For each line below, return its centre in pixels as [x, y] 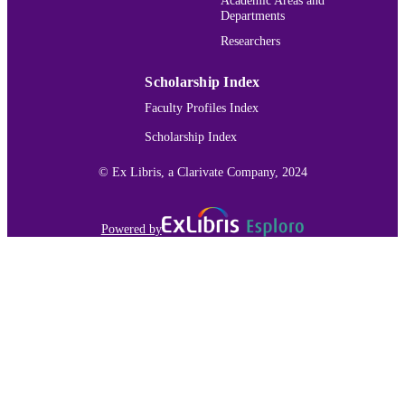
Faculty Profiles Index [202, 108]
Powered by [131, 229]
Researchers [250, 41]
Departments [253, 15]
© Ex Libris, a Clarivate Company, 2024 [202, 171]
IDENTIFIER [71, 19]
